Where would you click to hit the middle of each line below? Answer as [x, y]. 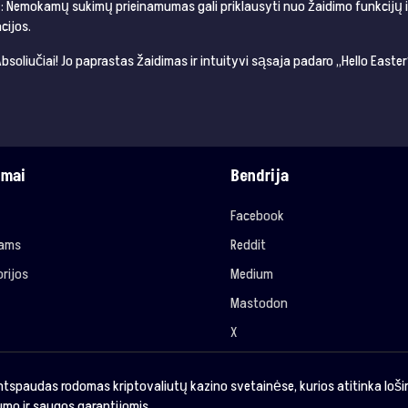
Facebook [258, 216]
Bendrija [260, 177]
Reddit [249, 245]
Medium [252, 275]
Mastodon [260, 304]
